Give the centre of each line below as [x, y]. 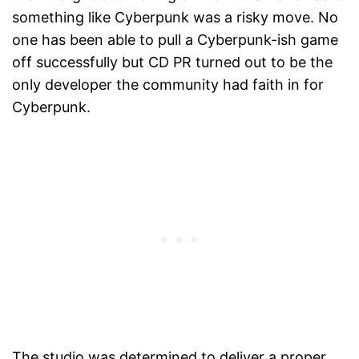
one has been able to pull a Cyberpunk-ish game [175, 40]
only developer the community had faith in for [168, 85]
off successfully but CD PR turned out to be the [172, 63]
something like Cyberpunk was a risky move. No [175, 18]
